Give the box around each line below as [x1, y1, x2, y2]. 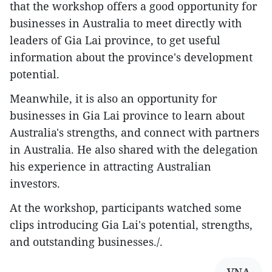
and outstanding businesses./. [10, 234, 163, 249]
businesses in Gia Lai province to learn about [10, 107, 245, 123]
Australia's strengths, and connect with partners [10, 124, 259, 140]
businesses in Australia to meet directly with [10, 15, 242, 30]
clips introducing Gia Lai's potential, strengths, [10, 217, 253, 232]
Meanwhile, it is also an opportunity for [10, 90, 217, 106]
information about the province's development [10, 49, 253, 64]
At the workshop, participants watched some [10, 200, 242, 215]
